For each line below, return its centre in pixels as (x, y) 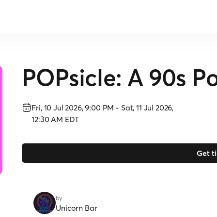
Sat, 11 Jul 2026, (147, 108)
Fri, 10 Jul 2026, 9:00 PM (73, 108)
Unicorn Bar (77, 208)
